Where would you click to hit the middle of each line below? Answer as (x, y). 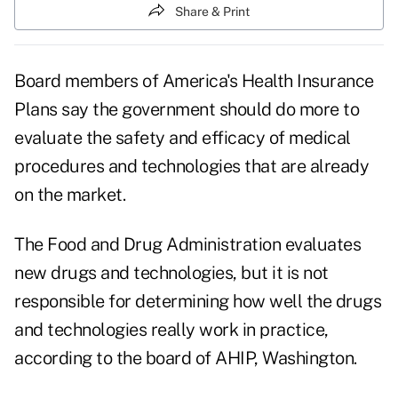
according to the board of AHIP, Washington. (186, 358)
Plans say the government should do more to (187, 110)
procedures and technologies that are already (191, 167)
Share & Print (212, 11)
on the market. (70, 195)
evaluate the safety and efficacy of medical (183, 138)
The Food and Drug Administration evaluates (187, 245)
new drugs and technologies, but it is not (171, 273)
